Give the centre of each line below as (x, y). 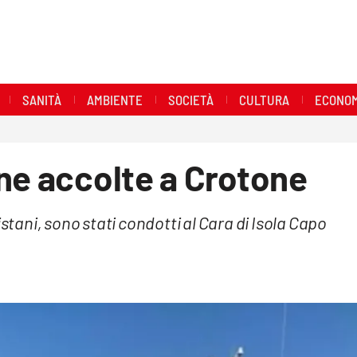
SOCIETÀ (190, 99)
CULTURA (264, 99)
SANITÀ (41, 99)
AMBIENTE (114, 99)
